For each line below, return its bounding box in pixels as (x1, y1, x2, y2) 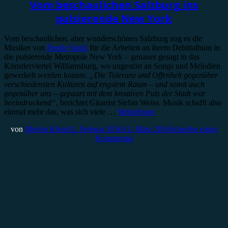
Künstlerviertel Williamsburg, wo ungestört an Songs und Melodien (4, 61, 220, 70)
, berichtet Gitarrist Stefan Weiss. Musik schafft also (56, 98, 221, 107)
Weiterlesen (118, 107, 155, 116)
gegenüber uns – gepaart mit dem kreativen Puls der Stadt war (4, 89, 206, 98)
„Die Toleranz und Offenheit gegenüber (90, 70, 218, 79)
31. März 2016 (123, 124, 170, 133)
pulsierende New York (56, 12, 172, 26)
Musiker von (4, 43, 47, 52)
